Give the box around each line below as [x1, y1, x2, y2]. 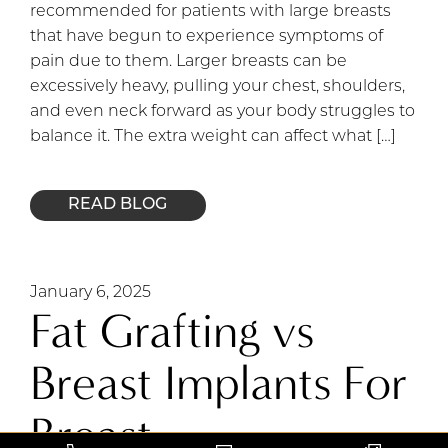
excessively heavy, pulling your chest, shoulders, [30, 78, 405, 95]
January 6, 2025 [30, 285, 151, 302]
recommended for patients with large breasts [30, 3, 391, 20]
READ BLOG [68, 196, 168, 213]
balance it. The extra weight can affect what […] [30, 128, 396, 145]
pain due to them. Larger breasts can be [30, 53, 347, 70]
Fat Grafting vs [30, 303, 314, 361]
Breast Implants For [30, 355, 408, 413]
